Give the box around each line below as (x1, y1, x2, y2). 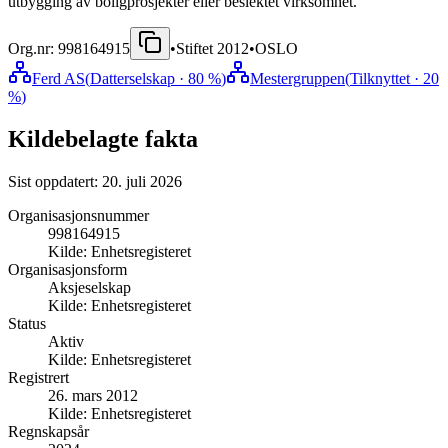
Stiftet (176, 39, 217, 57)
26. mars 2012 (48, 386, 138, 404)
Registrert (8, 368, 69, 386)
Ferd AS (32, 69, 85, 87)
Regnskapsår (8, 422, 89, 440)
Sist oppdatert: (8, 172, 102, 190)
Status (8, 314, 46, 332)
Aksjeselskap (48, 278, 131, 296)
